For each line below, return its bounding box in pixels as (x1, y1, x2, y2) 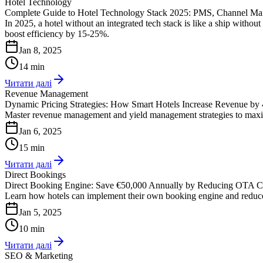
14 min (19, 61, 45, 72)
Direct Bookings (5, 169, 66, 180)
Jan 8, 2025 (19, 45, 62, 55)
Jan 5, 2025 (19, 207, 62, 217)
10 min (19, 223, 45, 234)
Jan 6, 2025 (19, 126, 62, 136)
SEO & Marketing (5, 250, 73, 261)
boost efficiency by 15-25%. (5, 28, 109, 39)
